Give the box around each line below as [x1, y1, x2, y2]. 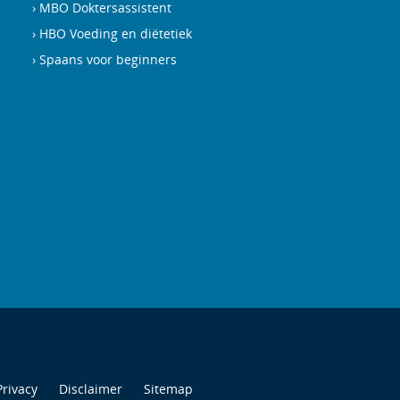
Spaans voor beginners [39, 50, 177, 68]
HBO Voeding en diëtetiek [39, 24, 192, 42]
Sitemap [143, 379, 193, 397]
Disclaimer [58, 379, 122, 397]
